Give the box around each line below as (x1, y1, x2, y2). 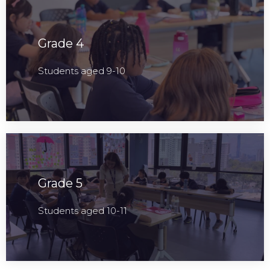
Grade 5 (38, 175, 83, 190)
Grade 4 (38, 36, 84, 51)
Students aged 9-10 (38, 64, 125, 77)
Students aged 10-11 (38, 204, 127, 216)
